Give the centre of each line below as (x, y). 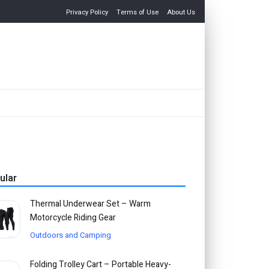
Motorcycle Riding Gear (73, 218)
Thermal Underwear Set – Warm (90, 204)
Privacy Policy (87, 12)
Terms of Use (138, 12)
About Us (181, 12)
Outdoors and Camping (70, 235)
